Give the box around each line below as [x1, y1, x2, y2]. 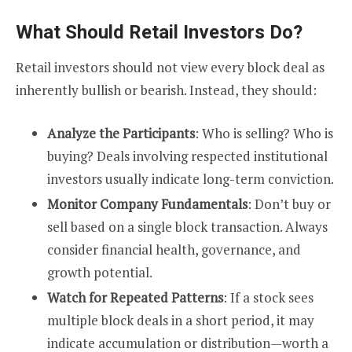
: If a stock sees [223, 288, 313, 306]
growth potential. [47, 262, 152, 281]
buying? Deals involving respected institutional [47, 146, 328, 165]
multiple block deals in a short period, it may [47, 310, 314, 329]
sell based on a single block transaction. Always [47, 217, 328, 236]
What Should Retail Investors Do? [16, 20, 302, 43]
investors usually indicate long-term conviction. [47, 169, 334, 188]
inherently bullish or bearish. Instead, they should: [16, 80, 317, 99]
